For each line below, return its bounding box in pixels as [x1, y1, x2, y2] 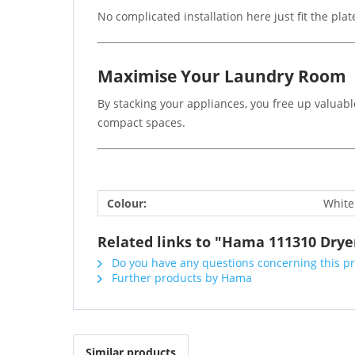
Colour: [107, 196, 147, 211]
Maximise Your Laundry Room [97, 65, 346, 87]
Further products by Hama [109, 270, 252, 285]
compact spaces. [97, 115, 185, 130]
